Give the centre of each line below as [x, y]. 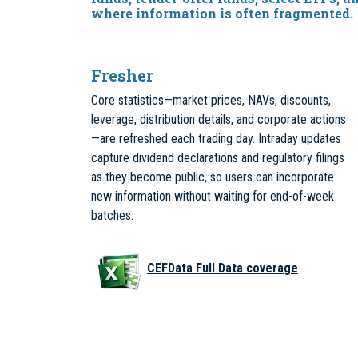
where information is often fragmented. [222, 13]
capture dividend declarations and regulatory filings [218, 158]
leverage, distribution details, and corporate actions [219, 119]
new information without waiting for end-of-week [213, 196]
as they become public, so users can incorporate [213, 177]
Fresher [122, 75]
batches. [112, 215]
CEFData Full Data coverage [223, 268]
